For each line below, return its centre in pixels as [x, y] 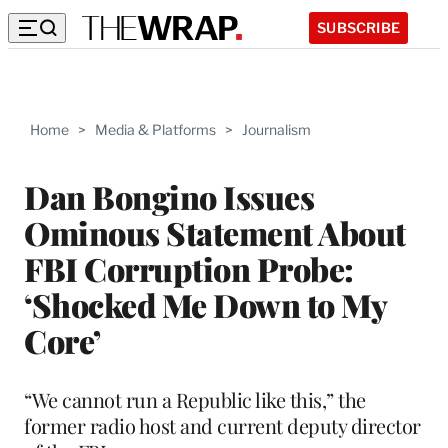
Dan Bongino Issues [169, 196]
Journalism [276, 129]
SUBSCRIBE [358, 27]
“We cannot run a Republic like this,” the [195, 399]
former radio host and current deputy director [222, 425]
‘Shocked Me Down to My [205, 304]
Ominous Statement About [215, 232]
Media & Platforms [155, 129]
